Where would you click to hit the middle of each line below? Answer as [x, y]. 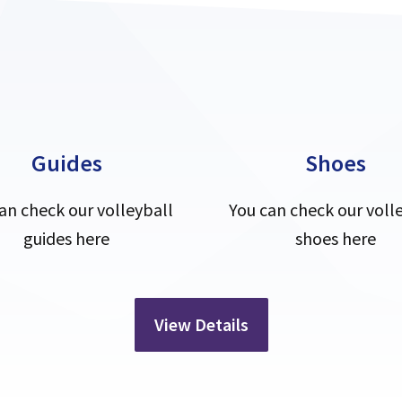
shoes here [336, 238]
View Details [201, 324]
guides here [66, 238]
